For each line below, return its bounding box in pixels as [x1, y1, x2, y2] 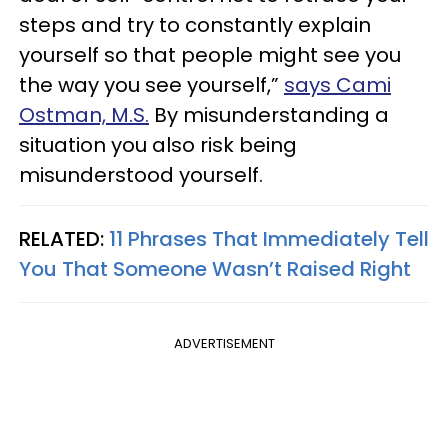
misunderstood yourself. [19, 161, 263, 189]
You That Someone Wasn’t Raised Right [19, 255, 411, 283]
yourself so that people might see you [19, 41, 401, 69]
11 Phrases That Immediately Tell [109, 225, 429, 253]
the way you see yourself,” [19, 71, 284, 99]
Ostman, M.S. [19, 101, 149, 129]
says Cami [284, 71, 391, 99]
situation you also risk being [19, 131, 297, 159]
